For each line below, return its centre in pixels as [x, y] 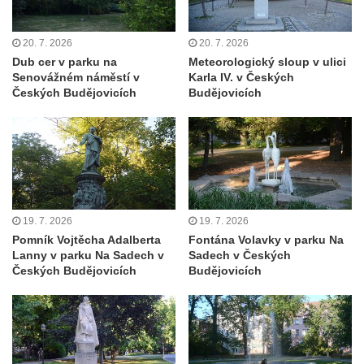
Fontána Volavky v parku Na [266, 239]
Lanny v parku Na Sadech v [88, 255]
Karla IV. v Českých [241, 78]
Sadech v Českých [240, 255]
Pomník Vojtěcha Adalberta [87, 239]
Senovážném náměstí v [76, 78]
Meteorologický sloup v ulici [267, 62]
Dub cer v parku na [65, 62]
